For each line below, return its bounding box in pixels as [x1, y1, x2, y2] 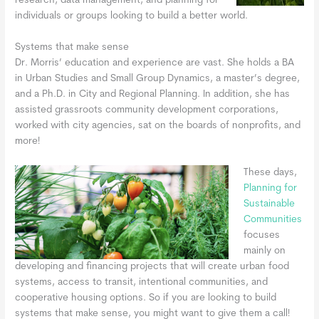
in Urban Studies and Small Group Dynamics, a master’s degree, [15, 74, 300, 84]
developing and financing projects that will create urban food [15, 262, 290, 272]
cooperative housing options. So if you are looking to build [15, 293, 277, 303]
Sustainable [243, 199, 295, 209]
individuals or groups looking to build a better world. [15, 11, 249, 21]
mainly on [243, 246, 286, 256]
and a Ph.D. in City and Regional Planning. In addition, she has [15, 90, 291, 100]
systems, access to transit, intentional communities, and [15, 278, 268, 288]
